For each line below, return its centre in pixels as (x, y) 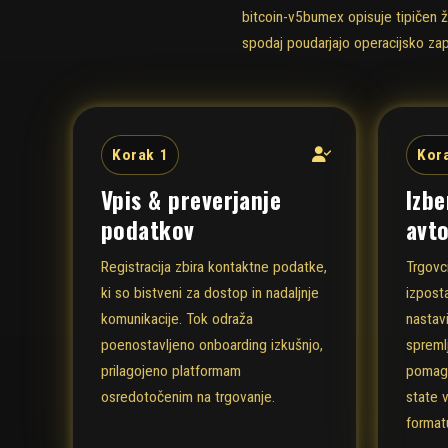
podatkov (148, 229)
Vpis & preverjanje (191, 199)
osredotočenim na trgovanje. (188, 397)
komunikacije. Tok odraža (177, 319)
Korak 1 (140, 154)
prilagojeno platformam (171, 371)
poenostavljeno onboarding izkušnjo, (212, 345)
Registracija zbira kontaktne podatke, (214, 267)
